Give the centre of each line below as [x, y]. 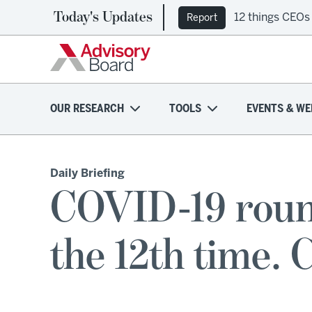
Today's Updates [103, 17]
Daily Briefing [87, 174]
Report [202, 18]
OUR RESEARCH [87, 109]
